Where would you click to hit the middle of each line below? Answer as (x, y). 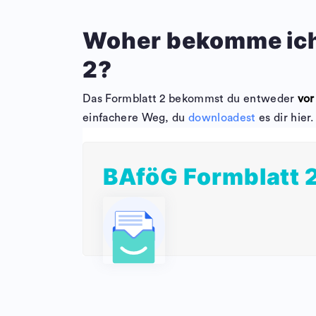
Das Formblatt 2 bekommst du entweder (190, 99)
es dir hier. (285, 118)
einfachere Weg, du (136, 118)
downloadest (222, 118)
